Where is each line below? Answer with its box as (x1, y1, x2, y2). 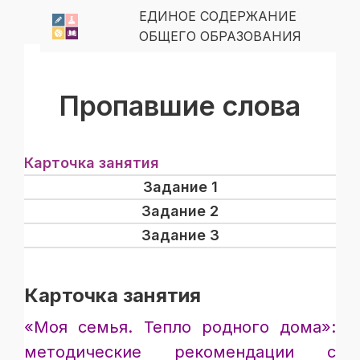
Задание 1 (142, 178, 218, 195)
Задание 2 (141, 202, 219, 219)
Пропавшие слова (59, 89, 301, 122)
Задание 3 (141, 227, 219, 243)
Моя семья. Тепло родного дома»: (34, 317, 336, 337)
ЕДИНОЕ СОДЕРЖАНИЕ (139, 7, 297, 24)
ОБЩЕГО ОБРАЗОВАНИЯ (139, 27, 301, 44)
